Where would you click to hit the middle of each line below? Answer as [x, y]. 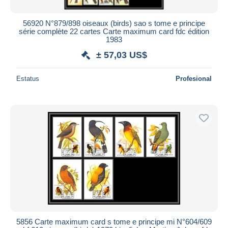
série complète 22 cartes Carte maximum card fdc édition [114, 31]
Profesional [194, 78]
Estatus [28, 78]
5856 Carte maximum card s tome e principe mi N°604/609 [114, 221]
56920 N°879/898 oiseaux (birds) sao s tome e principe [114, 23]
